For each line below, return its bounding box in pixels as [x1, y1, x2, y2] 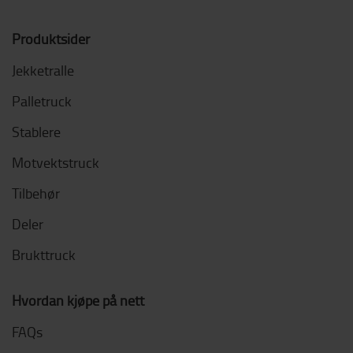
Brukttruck [12, 245, 76, 264]
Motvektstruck [12, 153, 99, 172]
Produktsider [12, 29, 90, 48]
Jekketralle [12, 61, 74, 80]
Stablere [12, 122, 61, 141]
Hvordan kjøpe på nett [12, 291, 144, 310]
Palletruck [12, 91, 72, 110]
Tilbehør [12, 184, 60, 203]
